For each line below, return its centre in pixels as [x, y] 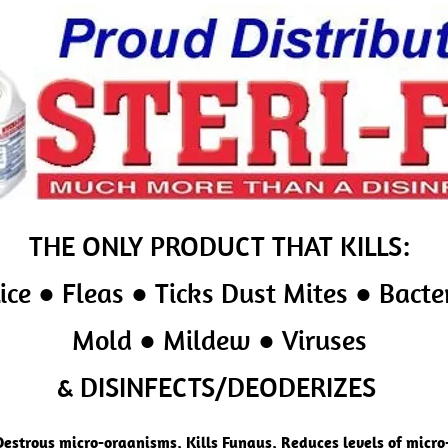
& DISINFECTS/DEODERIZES [219, 386]
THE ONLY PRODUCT [150, 245]
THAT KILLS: [341, 245]
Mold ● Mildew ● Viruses [219, 339]
